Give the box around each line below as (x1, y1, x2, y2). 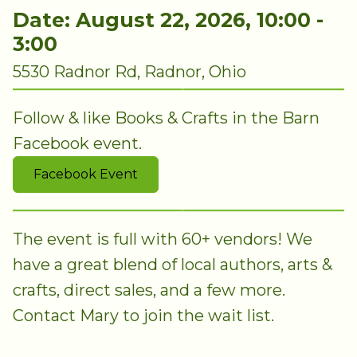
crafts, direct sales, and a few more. (13, 280, 285, 300)
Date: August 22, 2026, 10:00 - (13, 7, 324, 32)
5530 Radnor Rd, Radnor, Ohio (13, 61, 246, 81)
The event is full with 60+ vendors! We (13, 229, 312, 249)
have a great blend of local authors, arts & (13, 255, 332, 275)
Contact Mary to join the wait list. (13, 306, 274, 326)
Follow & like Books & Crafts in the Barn (13, 108, 320, 127)
